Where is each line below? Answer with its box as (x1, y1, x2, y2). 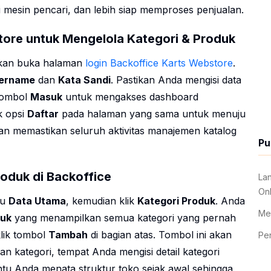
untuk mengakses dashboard (62, 91, 198, 103)
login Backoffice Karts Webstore (85, 57, 233, 70)
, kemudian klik (66, 195, 137, 207)
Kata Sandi (58, 74, 111, 87)
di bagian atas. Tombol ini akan (88, 229, 232, 241)
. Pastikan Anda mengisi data (111, 74, 241, 87)
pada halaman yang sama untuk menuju (59, 108, 246, 120)
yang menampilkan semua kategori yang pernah (11, 212, 236, 224)
